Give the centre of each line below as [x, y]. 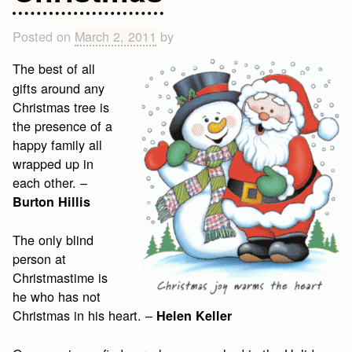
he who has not [57, 296]
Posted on [44, 36]
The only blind [53, 239]
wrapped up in [53, 163]
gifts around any [59, 88]
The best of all [54, 68]
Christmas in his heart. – [85, 315]
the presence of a [63, 125]
